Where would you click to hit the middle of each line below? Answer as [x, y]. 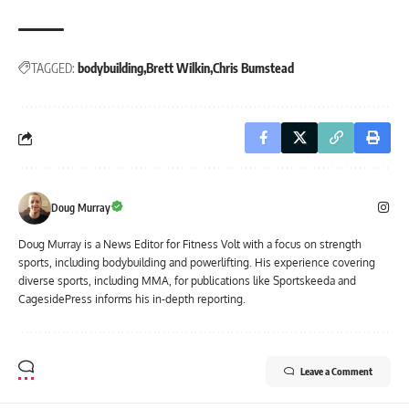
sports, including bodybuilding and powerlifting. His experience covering [197, 263]
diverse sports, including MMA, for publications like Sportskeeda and [187, 281]
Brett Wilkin [178, 68]
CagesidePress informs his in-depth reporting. [132, 299]
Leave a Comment [336, 372]
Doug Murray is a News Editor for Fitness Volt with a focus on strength [190, 245]
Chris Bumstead [253, 68]
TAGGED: [53, 68]
